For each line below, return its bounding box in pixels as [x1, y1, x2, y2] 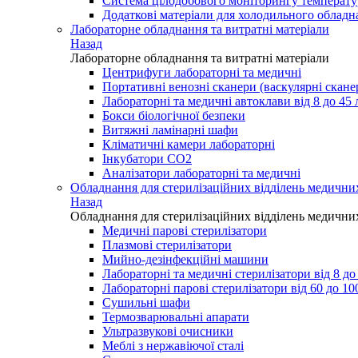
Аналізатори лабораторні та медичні [102, 165, 300, 180]
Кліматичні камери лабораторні [102, 137, 275, 151]
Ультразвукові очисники [102, 324, 233, 338]
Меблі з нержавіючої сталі [102, 338, 244, 352]
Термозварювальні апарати [102, 309, 249, 324]
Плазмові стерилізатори [102, 237, 232, 252]
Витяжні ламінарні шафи [102, 122, 238, 137]
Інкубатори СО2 [102, 151, 192, 165]
